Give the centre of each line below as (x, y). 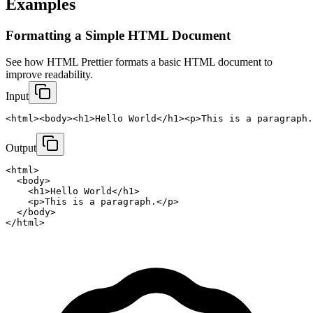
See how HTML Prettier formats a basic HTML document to (139, 62)
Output (21, 148)
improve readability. (49, 75)
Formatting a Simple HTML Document (118, 35)
